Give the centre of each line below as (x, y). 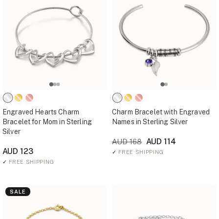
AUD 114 (160, 142)
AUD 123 (18, 151)
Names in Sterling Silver (150, 122)
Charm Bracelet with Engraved (161, 112)
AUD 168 (127, 142)
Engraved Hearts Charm (41, 112)
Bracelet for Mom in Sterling (47, 122)
